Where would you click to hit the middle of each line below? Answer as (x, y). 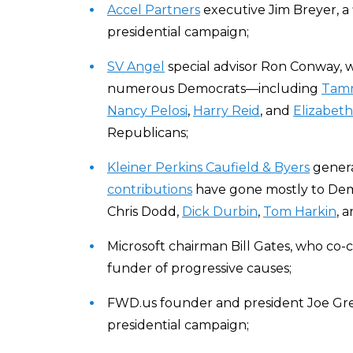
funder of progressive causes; (199, 268)
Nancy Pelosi (147, 111)
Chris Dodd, (145, 212)
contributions (150, 190)
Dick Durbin (220, 212)
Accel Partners (154, 10)
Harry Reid (227, 111)
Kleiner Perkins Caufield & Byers (208, 167)
